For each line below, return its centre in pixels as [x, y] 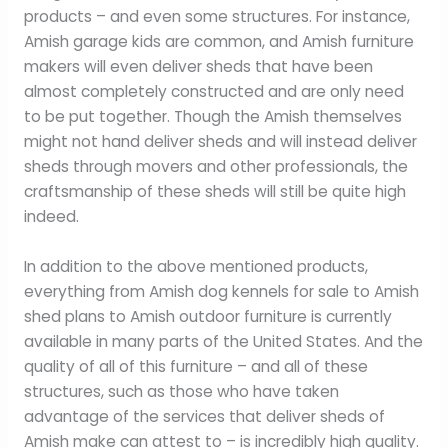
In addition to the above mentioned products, [195, 266]
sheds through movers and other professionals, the [215, 166]
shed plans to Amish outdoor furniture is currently [207, 316]
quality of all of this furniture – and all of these [195, 366]
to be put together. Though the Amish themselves [212, 116]
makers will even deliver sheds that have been [198, 66]
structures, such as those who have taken [181, 391]
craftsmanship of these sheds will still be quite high [214, 191]
